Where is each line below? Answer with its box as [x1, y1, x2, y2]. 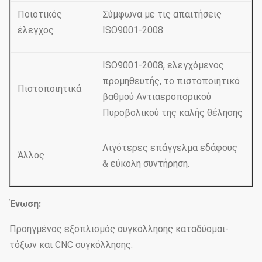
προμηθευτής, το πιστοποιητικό [102, 75, 240, 87]
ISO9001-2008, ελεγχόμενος [102, 60, 224, 71]
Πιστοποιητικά [18, 83, 81, 94]
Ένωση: [9, 198, 41, 209]
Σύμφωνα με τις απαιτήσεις [102, 9, 222, 20]
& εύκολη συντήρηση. [102, 158, 189, 169]
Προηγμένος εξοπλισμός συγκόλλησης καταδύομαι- [9, 223, 229, 235]
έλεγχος [18, 25, 54, 36]
